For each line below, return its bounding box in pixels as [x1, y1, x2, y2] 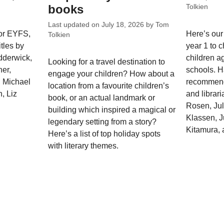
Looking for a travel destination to [48, 57, 165, 66]
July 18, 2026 [101, 21, 144, 29]
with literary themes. [48, 141, 119, 150]
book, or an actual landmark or [48, 93, 155, 102]
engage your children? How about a [48, 69, 175, 78]
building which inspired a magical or [48, 105, 176, 114]
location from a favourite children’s [48, 81, 169, 90]
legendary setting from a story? [48, 117, 157, 126]
